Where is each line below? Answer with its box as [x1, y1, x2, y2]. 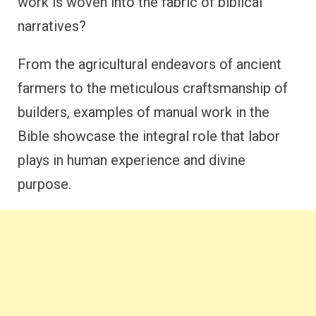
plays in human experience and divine [18, 152, 245, 169]
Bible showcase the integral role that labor [18, 128, 280, 145]
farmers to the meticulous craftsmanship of [18, 80, 288, 97]
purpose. [18, 176, 71, 193]
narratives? [18, 18, 86, 35]
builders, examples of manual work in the [18, 104, 269, 121]
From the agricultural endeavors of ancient [18, 56, 281, 73]
